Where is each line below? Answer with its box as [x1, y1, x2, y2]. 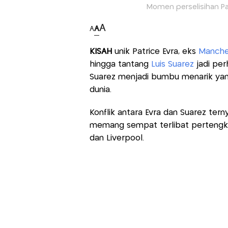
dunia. [89, 86, 111, 94]
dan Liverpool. [89, 134, 144, 142]
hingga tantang [89, 61, 151, 69]
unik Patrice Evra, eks [114, 48, 198, 56]
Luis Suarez [151, 61, 194, 69]
